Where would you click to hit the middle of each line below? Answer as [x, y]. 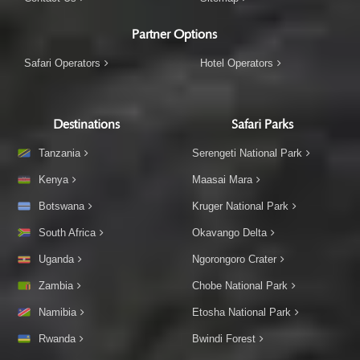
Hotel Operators [237, 63]
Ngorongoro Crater [234, 259]
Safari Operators [62, 63]
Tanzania [59, 153]
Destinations [86, 124]
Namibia [57, 312]
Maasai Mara [222, 179]
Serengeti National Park [247, 153]
